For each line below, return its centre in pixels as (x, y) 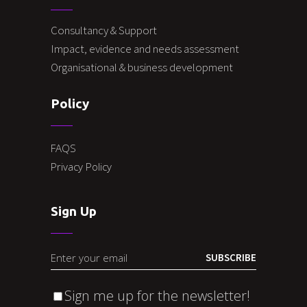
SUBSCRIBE (231, 257)
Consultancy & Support (105, 30)
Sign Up (74, 211)
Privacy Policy (81, 166)
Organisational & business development (143, 67)
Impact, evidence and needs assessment (146, 48)
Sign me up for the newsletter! (157, 295)
